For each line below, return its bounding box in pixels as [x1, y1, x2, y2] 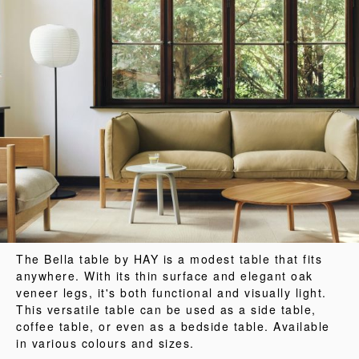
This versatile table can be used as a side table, [16, 301, 317, 317]
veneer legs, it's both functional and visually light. [16, 284, 327, 301]
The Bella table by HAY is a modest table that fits [16, 251, 322, 267]
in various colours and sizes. [16, 335, 195, 351]
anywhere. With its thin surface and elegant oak [16, 268, 313, 284]
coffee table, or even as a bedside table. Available [16, 318, 330, 334]
